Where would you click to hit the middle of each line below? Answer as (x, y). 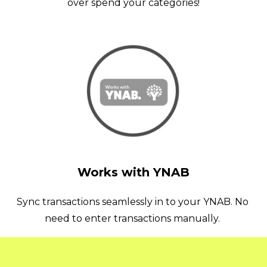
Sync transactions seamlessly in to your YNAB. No (132, 201)
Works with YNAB (133, 172)
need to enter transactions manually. (133, 218)
